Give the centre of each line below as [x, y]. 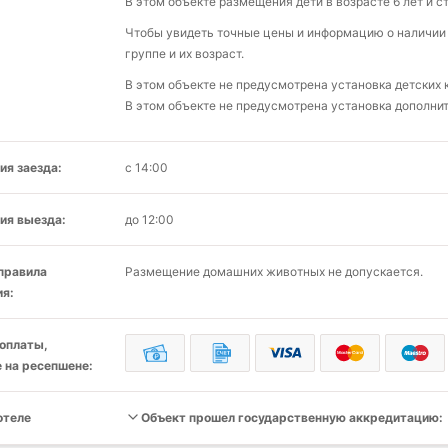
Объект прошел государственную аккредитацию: [292, 417]
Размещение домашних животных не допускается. [274, 271]
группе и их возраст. [184, 53]
